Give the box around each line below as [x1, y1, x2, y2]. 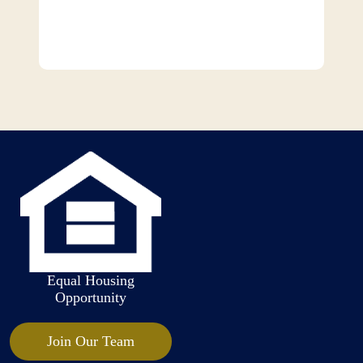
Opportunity [54, 289, 126, 305]
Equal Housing [46, 272, 135, 288]
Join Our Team [46, 333, 135, 349]
